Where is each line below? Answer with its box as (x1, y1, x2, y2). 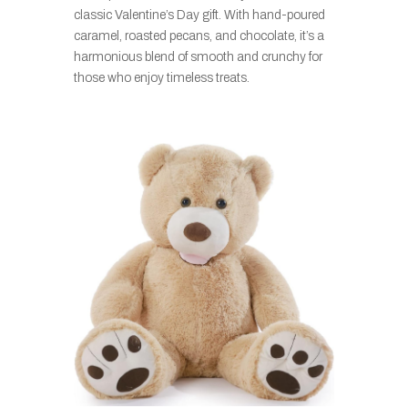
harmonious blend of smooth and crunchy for (73, 50, 322, 65)
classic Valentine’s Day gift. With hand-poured (73, 8, 325, 23)
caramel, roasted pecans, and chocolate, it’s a (73, 29, 324, 44)
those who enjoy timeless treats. (73, 71, 250, 86)
